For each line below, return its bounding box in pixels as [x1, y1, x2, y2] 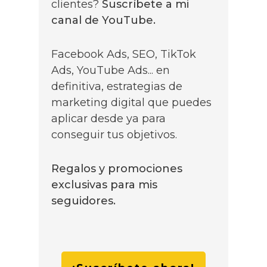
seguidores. [51, 194, 116, 208]
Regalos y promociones [51, 162, 182, 176]
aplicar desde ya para [51, 112, 166, 126]
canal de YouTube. [51, 14, 159, 27]
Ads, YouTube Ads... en [51, 64, 170, 77]
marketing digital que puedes [51, 96, 212, 110]
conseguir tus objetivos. [51, 128, 177, 142]
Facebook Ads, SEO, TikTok [51, 48, 196, 61]
